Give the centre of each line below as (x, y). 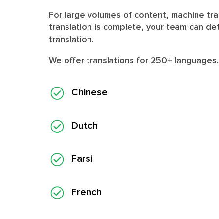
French (87, 192)
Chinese (89, 92)
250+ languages (184, 60)
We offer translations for (100, 60)
